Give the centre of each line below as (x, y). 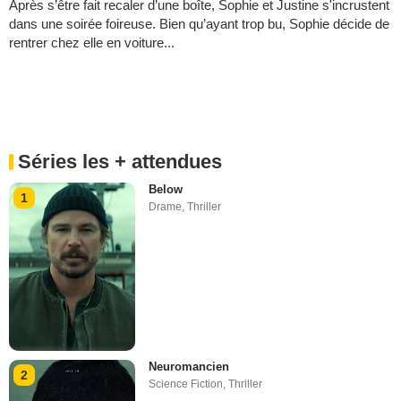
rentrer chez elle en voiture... (92, 42)
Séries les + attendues (120, 161)
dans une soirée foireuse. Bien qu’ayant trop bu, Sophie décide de (199, 23)
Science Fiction (186, 384)
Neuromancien (189, 367)
